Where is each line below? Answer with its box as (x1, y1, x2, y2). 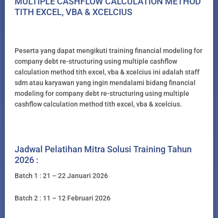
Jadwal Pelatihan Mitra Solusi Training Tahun (15, 144, 192, 154)
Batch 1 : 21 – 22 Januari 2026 (15, 171, 108, 180)
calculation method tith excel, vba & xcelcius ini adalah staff (15, 68, 200, 76)
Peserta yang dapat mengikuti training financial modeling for (15, 46, 202, 54)
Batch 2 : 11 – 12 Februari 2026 (15, 194, 110, 202)
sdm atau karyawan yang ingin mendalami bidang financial (15, 78, 196, 87)
